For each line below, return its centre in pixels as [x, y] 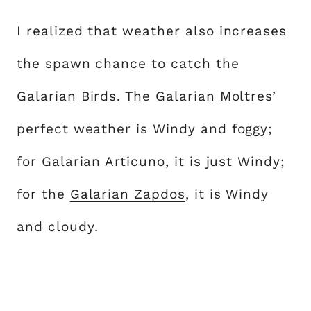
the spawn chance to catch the [128, 64]
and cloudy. [58, 227]
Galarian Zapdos [127, 194]
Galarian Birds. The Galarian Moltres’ [147, 96]
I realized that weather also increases [152, 31]
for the [43, 194]
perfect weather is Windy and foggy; [145, 129]
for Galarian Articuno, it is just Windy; [151, 162]
